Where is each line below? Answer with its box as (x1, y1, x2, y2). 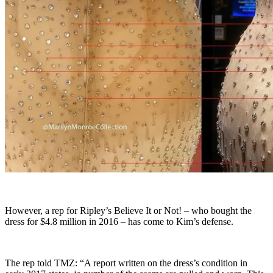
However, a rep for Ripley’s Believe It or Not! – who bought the (5, 205, 252, 216)
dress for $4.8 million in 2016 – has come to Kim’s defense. (5, 216, 233, 227)
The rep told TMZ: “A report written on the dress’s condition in (5, 258, 247, 269)
